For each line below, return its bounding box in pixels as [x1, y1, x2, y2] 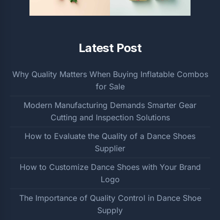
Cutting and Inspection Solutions [50, 112, 170, 123]
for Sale [95, 82, 125, 92]
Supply [97, 205, 123, 216]
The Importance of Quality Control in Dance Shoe [19, 193, 201, 203]
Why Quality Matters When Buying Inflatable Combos [12, 69, 208, 80]
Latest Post [78, 41, 142, 55]
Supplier [95, 143, 125, 154]
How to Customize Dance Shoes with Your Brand [19, 162, 201, 172]
